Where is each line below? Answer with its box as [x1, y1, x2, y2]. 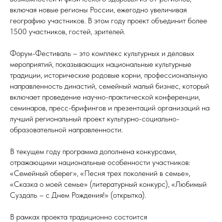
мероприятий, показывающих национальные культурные [10, 59, 191, 69]
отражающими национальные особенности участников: [10, 158, 190, 167]
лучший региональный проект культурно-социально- [10, 114, 179, 123]
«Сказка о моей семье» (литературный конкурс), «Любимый [10, 179, 207, 189]
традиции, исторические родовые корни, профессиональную [10, 70, 208, 80]
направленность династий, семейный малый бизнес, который [10, 81, 209, 91]
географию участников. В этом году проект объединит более [10, 16, 207, 25]
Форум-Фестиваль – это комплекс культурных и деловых [10, 49, 194, 58]
